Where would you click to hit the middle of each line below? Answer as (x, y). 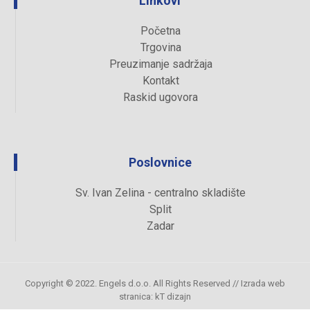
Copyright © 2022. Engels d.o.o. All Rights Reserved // (133, 284)
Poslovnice (160, 163)
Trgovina (161, 48)
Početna (161, 31)
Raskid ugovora (161, 98)
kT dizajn (173, 297)
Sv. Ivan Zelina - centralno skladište (161, 193)
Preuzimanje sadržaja (161, 64)
